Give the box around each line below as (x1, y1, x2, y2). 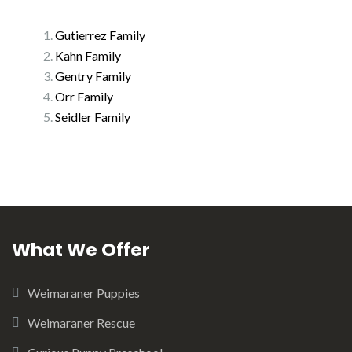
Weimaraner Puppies (27, 285, 140, 300)
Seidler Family (55, 109, 130, 124)
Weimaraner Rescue (27, 315, 135, 330)
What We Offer (12, 237, 150, 262)
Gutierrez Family (55, 27, 145, 42)
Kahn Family (55, 48, 121, 63)
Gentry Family (55, 68, 131, 83)
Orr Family (55, 89, 113, 104)
